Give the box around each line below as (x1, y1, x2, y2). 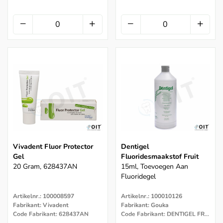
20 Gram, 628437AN (13, 162, 77, 172)
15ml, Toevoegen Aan (120, 162, 188, 172)
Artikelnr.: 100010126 (120, 192, 182, 201)
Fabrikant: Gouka (120, 201, 169, 210)
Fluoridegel (120, 172, 156, 182)
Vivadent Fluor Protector (13, 142, 93, 152)
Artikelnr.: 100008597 (13, 192, 74, 201)
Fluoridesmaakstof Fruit (120, 152, 199, 162)
